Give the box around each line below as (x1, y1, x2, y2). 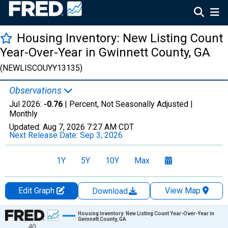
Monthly (9, 109, 38, 119)
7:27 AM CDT (87, 122, 134, 132)
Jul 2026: (9, 99, 44, 109)
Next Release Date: (9, 130, 80, 140)
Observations (9, 85, 64, 96)
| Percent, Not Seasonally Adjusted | (63, 99, 193, 109)
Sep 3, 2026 (80, 130, 123, 140)
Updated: (9, 122, 43, 132)
